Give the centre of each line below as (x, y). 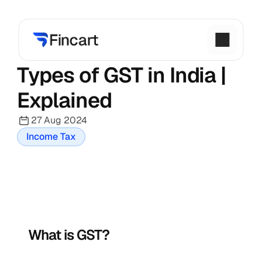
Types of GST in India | (121, 75)
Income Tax (51, 137)
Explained (64, 100)
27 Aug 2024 (59, 120)
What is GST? (69, 235)
